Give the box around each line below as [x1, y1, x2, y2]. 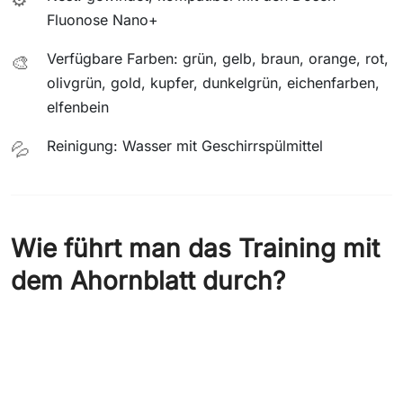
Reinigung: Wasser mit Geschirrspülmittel [47, 136, 323, 155]
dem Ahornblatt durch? [11, 264, 285, 296]
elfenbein [47, 97, 109, 116]
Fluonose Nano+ [47, 10, 158, 29]
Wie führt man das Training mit [11, 232, 380, 264]
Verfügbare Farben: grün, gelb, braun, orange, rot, [47, 49, 389, 67]
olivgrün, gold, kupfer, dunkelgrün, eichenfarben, [47, 73, 380, 92]
